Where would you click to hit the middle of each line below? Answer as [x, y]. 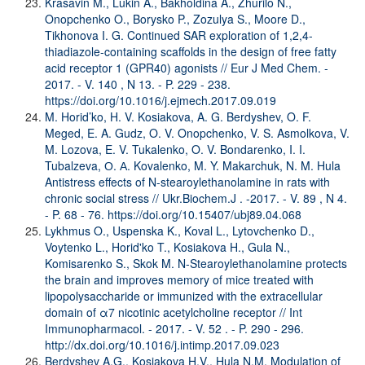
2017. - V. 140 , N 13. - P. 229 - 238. [138, 84]
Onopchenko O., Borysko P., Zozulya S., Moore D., [175, 18]
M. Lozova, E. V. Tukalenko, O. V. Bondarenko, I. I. [175, 149]
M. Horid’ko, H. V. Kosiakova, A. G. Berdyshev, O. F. [178, 116]
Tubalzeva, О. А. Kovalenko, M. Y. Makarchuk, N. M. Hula [193, 165]
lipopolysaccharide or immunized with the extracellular [184, 295]
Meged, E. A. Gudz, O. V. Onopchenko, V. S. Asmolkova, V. [197, 132]
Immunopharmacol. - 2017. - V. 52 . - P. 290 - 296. [174, 328]
